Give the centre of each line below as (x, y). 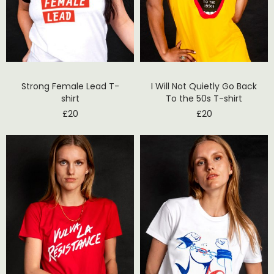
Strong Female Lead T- (70, 87)
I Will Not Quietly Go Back (204, 87)
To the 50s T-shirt (204, 99)
